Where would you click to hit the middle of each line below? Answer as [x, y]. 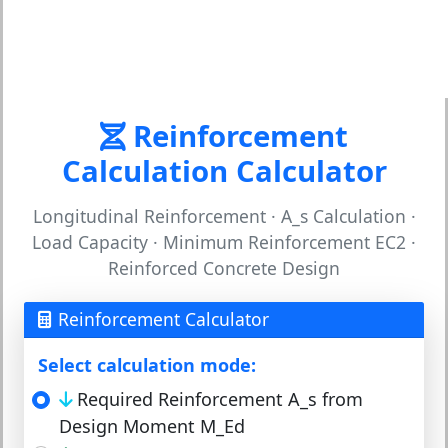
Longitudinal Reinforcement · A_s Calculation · [224, 216]
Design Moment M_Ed [152, 426]
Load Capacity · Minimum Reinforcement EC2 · [224, 242]
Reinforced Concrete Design [224, 268]
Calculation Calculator [224, 171]
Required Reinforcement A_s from [219, 399]
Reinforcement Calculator [163, 319]
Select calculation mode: [147, 365]
